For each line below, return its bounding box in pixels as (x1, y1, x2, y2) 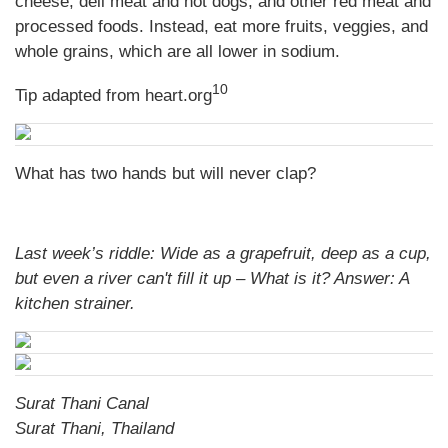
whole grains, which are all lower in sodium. (15, 42, 340, 62)
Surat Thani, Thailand (15, 419, 174, 439)
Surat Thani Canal (15, 394, 149, 414)
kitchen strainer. (15, 294, 135, 314)
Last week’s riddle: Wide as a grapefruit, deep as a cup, (15, 244, 431, 264)
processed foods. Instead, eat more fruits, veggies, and (15, 17, 428, 37)
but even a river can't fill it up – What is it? (15, 269, 334, 289)
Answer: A (334, 269, 409, 289)
